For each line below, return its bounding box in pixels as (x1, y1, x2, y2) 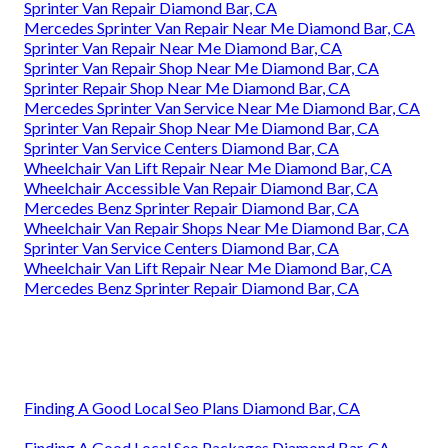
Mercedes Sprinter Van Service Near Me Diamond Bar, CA (24, 98, 420, 118)
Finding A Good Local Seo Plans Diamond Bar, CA (24, 398, 360, 418)
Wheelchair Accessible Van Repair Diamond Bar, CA (24, 178, 378, 198)
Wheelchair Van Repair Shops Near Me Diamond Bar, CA (24, 218, 409, 238)
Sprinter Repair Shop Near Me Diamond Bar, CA (24, 78, 350, 98)
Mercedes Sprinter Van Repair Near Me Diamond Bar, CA (24, 18, 415, 38)
